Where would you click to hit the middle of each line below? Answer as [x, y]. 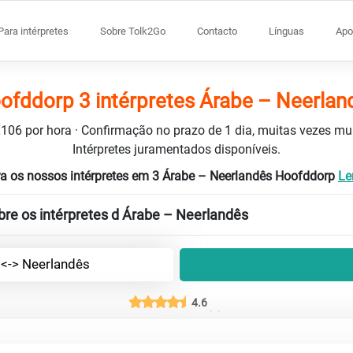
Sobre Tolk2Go [133, 31]
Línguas [286, 31]
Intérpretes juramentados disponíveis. [176, 149]
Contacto [217, 31]
